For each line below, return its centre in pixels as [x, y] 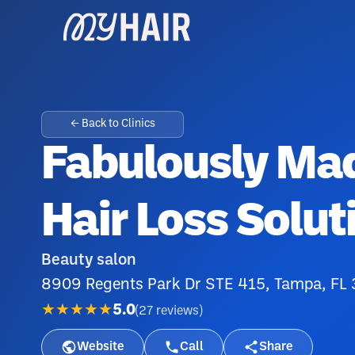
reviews [177, 311]
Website [101, 347]
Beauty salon [89, 261]
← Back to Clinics [113, 124]
